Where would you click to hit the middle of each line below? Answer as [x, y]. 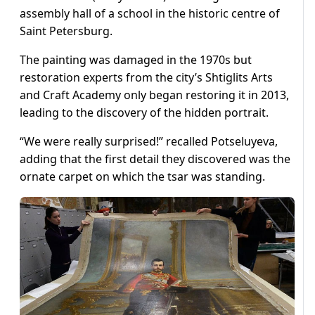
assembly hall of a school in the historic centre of [150, 13]
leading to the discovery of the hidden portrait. [144, 112]
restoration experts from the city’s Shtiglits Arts [146, 77]
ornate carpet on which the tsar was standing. [142, 176]
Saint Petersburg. [66, 31]
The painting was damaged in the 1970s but [136, 59]
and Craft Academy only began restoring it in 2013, [154, 95]
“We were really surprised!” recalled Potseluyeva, [149, 141]
